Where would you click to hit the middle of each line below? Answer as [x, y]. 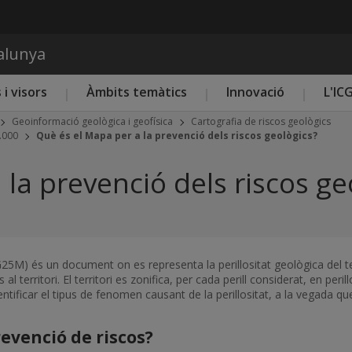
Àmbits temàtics [137, 92]
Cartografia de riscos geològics [261, 121]
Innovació [255, 92]
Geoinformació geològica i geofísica [92, 121]
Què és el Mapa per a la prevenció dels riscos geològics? [177, 136]
